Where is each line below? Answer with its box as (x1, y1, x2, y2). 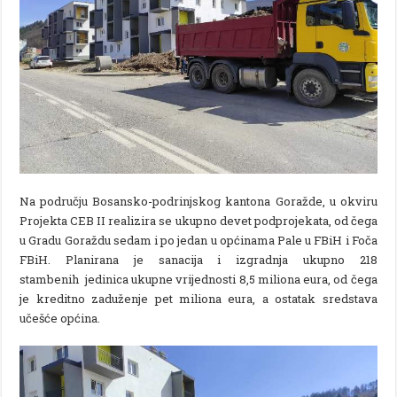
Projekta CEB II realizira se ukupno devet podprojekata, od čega (19, 212, 378, 229)
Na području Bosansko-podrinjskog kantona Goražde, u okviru (19, 192, 378, 209)
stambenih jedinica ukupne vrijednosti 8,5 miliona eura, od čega (19, 270, 378, 287)
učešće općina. (19, 309, 101, 326)
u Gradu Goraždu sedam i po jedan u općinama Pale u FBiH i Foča (19, 231, 378, 248)
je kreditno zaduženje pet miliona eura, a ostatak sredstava (19, 290, 378, 307)
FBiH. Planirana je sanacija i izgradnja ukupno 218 (19, 251, 378, 268)
